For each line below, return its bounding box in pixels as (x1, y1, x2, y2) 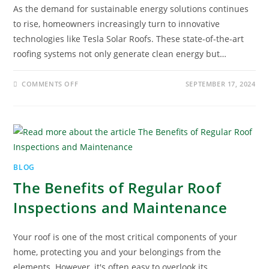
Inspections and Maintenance (13, 197, 228, 217)
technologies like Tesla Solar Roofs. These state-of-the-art (13, 32, 244, 44)
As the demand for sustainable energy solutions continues (13, 2, 249, 14)
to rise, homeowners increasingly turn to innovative (13, 17, 220, 29)
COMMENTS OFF (22, 79, 79, 88)
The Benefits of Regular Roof (13, 177, 222, 198)
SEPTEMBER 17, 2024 (185, 79, 256, 88)
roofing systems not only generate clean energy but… (13, 47, 227, 59)
